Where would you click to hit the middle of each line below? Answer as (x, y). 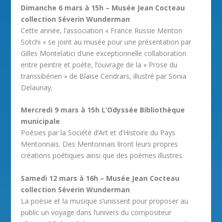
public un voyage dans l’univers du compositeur (96, 212)
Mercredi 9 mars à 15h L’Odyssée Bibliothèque (103, 110)
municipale (41, 121)
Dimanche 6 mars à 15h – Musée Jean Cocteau (103, 7)
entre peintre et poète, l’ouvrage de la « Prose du (99, 64)
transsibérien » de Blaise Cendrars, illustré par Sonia (104, 76)
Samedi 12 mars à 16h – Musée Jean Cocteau (100, 178)
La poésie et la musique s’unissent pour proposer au (105, 201)
